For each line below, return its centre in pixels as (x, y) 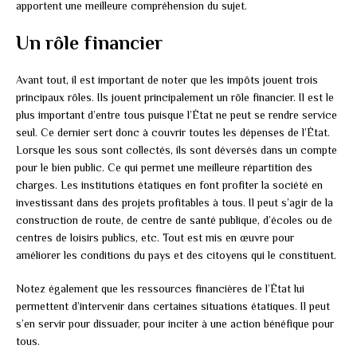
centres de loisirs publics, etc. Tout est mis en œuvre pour (155, 238)
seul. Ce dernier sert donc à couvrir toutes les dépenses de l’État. (173, 133)
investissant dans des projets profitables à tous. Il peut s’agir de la (175, 203)
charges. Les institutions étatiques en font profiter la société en (169, 185)
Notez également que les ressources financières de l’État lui (160, 289)
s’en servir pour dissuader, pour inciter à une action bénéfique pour (175, 324)
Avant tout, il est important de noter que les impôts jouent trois (167, 80)
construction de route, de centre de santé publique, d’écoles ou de (174, 220)
